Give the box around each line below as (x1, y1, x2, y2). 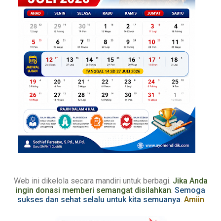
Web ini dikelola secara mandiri (13, 176, 123, 185)
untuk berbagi (122, 176, 169, 185)
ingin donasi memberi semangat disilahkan (16, 185, 171, 195)
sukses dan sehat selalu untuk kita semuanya (17, 194, 181, 204)
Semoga (175, 185, 205, 195)
